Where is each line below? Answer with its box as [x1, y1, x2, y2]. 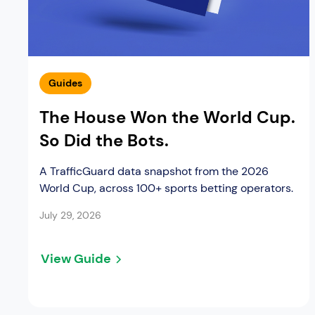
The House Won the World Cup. [39, 106, 295, 129]
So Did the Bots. [39, 129, 169, 152]
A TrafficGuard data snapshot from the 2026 [39, 164, 269, 179]
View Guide [41, 250, 111, 268]
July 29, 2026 [39, 209, 101, 222]
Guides [49, 77, 82, 90]
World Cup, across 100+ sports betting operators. [39, 181, 293, 196]
